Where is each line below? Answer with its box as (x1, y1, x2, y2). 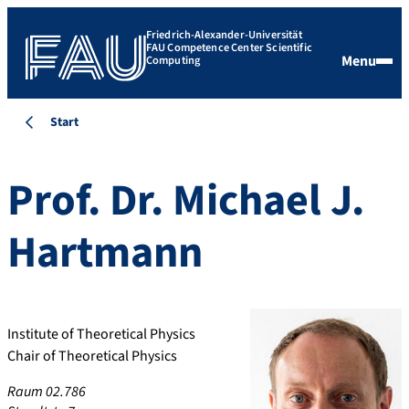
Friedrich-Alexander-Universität (145, 26, 302, 44)
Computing (145, 52, 201, 69)
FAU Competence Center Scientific (145, 39, 312, 57)
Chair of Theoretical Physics (7, 345, 177, 366)
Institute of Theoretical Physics (7, 323, 195, 344)
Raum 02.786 (7, 381, 86, 402)
